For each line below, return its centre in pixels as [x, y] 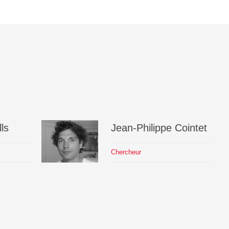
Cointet [191, 128]
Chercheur [126, 152]
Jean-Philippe [141, 128]
